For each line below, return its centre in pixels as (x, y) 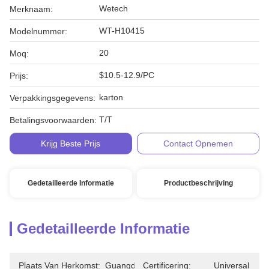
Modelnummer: (38, 31)
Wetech (113, 8)
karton (111, 97)
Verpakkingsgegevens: (53, 98)
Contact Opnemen (198, 144)
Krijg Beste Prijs (71, 144)
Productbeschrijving (198, 183)
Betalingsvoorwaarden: (53, 120)
